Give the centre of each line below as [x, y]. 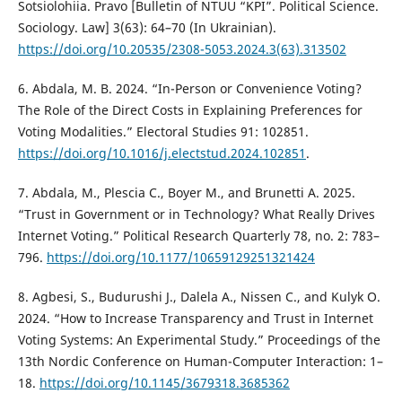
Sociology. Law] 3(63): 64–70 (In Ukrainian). [147, 27]
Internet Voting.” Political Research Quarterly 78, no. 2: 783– [198, 235]
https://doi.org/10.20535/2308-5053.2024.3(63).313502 [182, 48]
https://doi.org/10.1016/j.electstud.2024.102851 [162, 153]
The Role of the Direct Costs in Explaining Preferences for [190, 109]
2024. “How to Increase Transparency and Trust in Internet [195, 318]
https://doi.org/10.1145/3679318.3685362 [164, 382]
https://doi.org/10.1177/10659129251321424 [180, 257]
